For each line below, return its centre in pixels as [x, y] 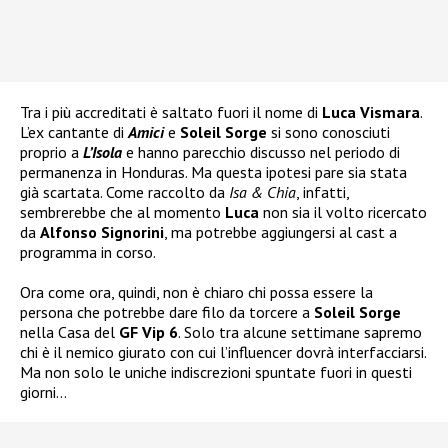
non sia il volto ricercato [343, 212]
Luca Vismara [371, 112]
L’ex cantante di [74, 132]
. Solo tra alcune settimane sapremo [300, 332]
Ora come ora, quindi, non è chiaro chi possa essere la [196, 292]
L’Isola [102, 152]
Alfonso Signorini [102, 232]
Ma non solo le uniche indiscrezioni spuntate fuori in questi [216, 372]
